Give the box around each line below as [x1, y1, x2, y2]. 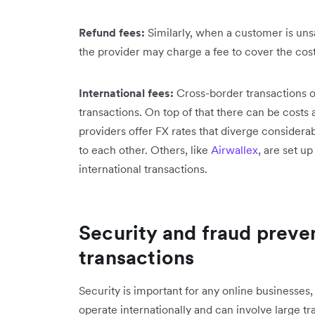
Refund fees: [79, 25, 148, 39]
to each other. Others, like [79, 142, 211, 157]
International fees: [79, 85, 174, 100]
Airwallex [211, 142, 258, 157]
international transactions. [79, 161, 207, 176]
